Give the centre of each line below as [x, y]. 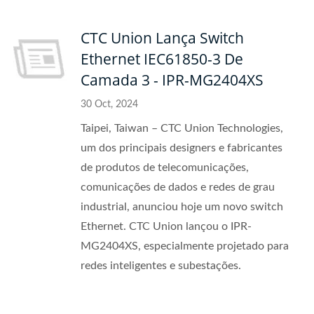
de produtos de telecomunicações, [165, 168]
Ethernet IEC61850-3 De [162, 59]
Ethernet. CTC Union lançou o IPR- [166, 226]
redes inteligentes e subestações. [161, 266]
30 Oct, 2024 [109, 104]
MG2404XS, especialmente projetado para [185, 246]
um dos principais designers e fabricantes [182, 148]
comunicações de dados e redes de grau [178, 187]
